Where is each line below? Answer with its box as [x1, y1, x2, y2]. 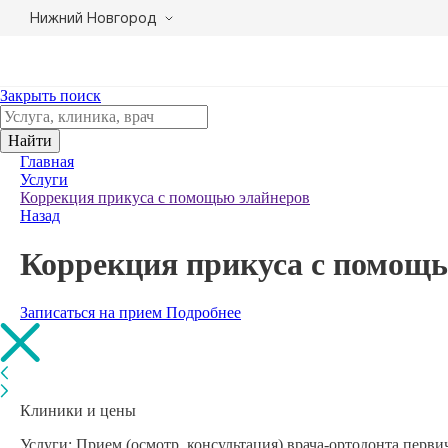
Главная [20, 153, 74, 170]
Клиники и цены [20, 401, 136, 419]
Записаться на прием [20, 303, 166, 321]
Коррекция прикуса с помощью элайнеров [20, 189, 310, 206]
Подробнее [166, 303, 241, 321]
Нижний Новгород [30, 12, 157, 26]
